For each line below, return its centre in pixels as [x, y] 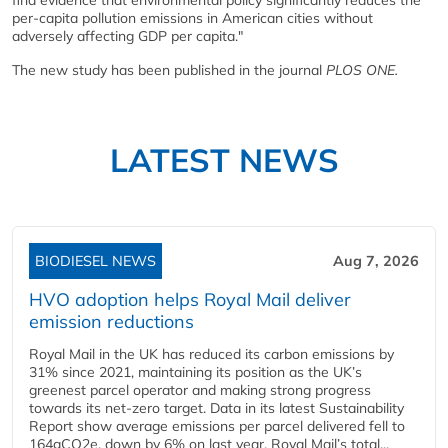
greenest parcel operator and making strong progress [200, 389]
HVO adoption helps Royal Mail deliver [190, 299]
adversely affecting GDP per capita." [127, 35]
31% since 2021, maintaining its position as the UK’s [195, 371]
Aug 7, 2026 [376, 260]
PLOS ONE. [362, 69]
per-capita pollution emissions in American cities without [192, 17]
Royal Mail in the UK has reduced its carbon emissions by [211, 353]
